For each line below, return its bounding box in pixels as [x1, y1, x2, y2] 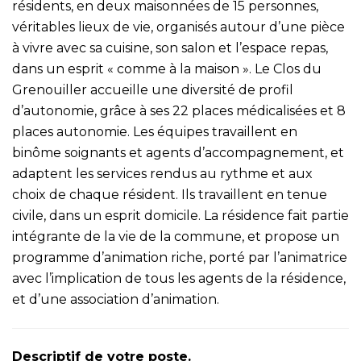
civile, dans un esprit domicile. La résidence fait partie [12, 208, 349, 223]
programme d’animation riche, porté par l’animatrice [12, 250, 347, 265]
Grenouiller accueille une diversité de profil [12, 82, 293, 98]
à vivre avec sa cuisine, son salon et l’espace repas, [12, 40, 328, 56]
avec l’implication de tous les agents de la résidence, [12, 271, 346, 286]
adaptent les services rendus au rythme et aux [12, 166, 313, 181]
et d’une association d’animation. [12, 292, 219, 307]
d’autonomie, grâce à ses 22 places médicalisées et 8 [12, 103, 346, 118]
